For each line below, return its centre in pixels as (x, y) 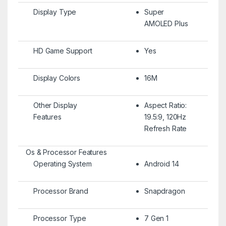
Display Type (55, 12)
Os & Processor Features (66, 152)
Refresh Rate (165, 128)
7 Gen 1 (156, 218)
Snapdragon (164, 191)
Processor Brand (61, 191)
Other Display (55, 105)
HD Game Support (63, 50)
